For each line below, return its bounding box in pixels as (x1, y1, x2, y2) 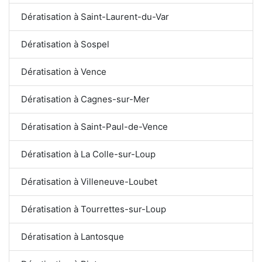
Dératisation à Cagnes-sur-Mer (21, 93, 150, 105)
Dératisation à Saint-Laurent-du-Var (21, 11, 170, 22)
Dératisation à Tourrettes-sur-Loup (21, 203, 166, 215)
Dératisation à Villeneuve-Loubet (21, 175, 157, 187)
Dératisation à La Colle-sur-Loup (21, 148, 156, 160)
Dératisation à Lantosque (21, 230, 124, 242)
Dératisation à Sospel (21, 38, 109, 50)
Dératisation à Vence (21, 65, 106, 77)
